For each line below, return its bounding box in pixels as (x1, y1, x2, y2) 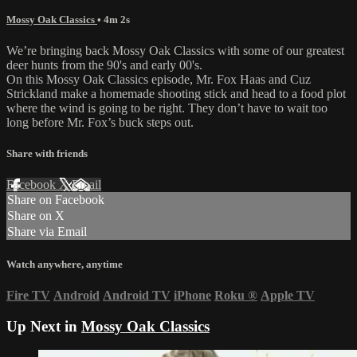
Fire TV (6, 288, 50, 302)
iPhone (174, 288, 211, 302)
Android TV (103, 288, 171, 302)
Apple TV (261, 288, 315, 302)
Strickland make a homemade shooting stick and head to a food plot (6, 87, 346, 101)
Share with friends (6, 147, 88, 160)
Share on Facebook (7, 193, 104, 207)
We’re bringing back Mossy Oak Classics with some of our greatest (6, 44, 344, 58)
